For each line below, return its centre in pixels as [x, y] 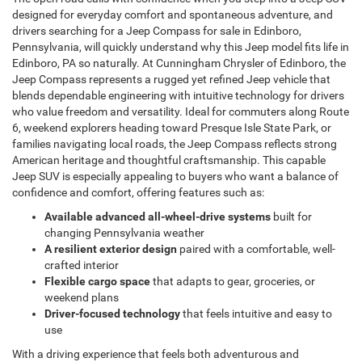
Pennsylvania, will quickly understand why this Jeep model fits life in [181, 46]
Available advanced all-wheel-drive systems [158, 216]
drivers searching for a [69, 30]
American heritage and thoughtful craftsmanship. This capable [169, 160]
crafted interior [82, 265]
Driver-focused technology [112, 313]
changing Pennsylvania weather [124, 232]
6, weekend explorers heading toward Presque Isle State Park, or [172, 127]
